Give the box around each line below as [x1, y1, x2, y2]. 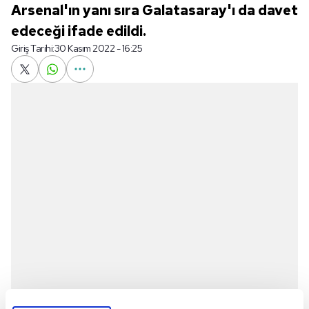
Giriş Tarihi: [11, 42, 54, 54]
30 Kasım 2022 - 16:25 [54, 42, 142, 54]
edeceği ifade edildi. [11, 22, 146, 40]
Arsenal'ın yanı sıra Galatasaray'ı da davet [11, 1, 298, 19]
